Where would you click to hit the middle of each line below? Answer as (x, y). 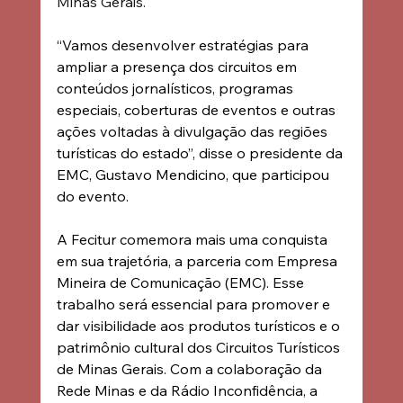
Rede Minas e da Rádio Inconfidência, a (188, 390)
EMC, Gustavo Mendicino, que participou (194, 174)
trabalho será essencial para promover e (195, 304)
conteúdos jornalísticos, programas (176, 88)
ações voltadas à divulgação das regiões (193, 131)
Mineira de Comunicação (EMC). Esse (182, 282)
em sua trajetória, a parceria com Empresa (198, 260)
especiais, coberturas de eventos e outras (197, 109)
